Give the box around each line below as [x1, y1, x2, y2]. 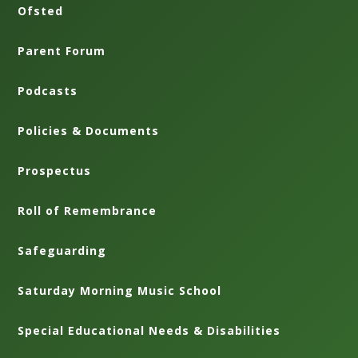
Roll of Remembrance [18, 202, 157, 218]
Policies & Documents [18, 122, 160, 138]
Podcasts [18, 82, 78, 98]
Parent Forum [18, 42, 106, 58]
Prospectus [18, 162, 92, 178]
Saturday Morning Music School [18, 282, 222, 298]
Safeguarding [18, 242, 107, 258]
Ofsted [18, 2, 64, 18]
